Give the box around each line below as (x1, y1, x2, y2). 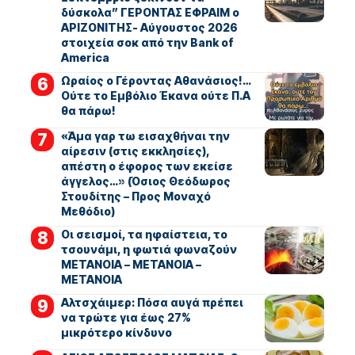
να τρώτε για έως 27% (60, 310, 191, 324)
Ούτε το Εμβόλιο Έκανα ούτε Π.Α (60, 88, 250, 102)
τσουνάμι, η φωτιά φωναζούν (60, 242, 237, 256)
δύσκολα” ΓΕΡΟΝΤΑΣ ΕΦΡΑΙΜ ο (60, 5, 239, 19)
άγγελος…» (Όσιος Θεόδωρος (60, 174, 231, 188)
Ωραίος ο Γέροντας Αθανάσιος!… (60, 73, 251, 87)
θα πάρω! (60, 103, 116, 117)
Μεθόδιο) (60, 204, 115, 218)
